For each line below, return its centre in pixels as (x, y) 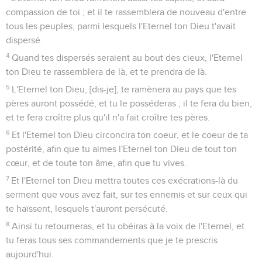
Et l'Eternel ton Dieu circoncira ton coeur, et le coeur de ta (130, 135)
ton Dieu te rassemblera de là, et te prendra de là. (106, 72)
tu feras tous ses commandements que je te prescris (112, 240)
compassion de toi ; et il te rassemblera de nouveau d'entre (126, 12)
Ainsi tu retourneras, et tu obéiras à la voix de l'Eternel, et (128, 226)
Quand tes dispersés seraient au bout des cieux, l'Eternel (127, 58)
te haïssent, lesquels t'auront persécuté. (87, 208)
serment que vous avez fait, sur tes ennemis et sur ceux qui (127, 194)
